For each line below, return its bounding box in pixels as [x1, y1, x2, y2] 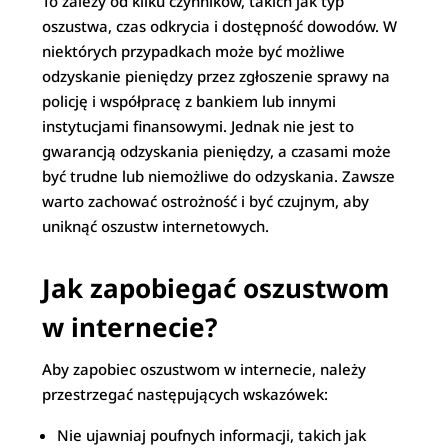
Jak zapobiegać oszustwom [42, 269, 390, 306]
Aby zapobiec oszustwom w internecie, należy [42, 358, 367, 379]
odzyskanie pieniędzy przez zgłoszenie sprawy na [42, 65, 391, 86]
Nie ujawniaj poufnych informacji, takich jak [57, 424, 367, 445]
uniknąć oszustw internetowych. [42, 215, 270, 236]
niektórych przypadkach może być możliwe [42, 40, 346, 61]
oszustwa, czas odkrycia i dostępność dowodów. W [42, 15, 398, 36]
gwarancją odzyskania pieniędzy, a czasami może [42, 140, 392, 161]
